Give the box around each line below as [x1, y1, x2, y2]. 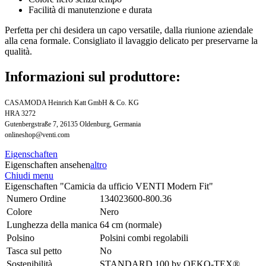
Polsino [7, 232, 34, 243]
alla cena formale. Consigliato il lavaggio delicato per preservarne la [5, 35, 258, 46]
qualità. [5, 46, 32, 56]
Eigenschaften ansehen [5, 159, 90, 170]
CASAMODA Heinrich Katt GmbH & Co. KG [5, 98, 139, 107]
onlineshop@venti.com [5, 130, 69, 139]
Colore [7, 206, 32, 217]
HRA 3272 [5, 109, 36, 118]
